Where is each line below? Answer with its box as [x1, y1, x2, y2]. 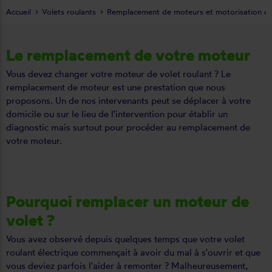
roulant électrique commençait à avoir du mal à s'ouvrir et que [6, 246, 260, 258]
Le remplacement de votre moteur [6, 45, 251, 65]
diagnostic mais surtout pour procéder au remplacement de [6, 121, 250, 133]
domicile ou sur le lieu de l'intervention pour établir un [6, 108, 228, 120]
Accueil [6, 7, 31, 16]
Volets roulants [42, 7, 96, 16]
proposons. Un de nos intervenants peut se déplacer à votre [6, 95, 251, 106]
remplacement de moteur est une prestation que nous [6, 81, 225, 93]
